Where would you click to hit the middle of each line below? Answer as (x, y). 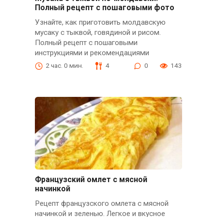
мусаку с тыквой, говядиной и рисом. (98, 33)
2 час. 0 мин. (64, 66)
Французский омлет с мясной (91, 180)
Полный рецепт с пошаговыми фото (104, 7)
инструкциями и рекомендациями (92, 53)
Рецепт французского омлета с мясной (101, 204)
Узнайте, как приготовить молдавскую (100, 23)
